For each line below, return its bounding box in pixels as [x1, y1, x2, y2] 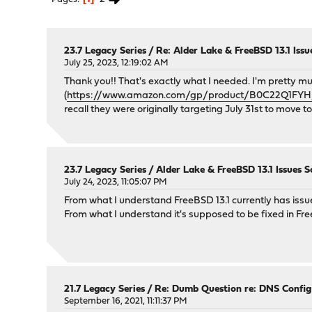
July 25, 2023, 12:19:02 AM [64, 58, 169, 68]
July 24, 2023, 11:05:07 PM [64, 178, 168, 187]
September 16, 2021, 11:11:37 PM [64, 297, 188, 306]
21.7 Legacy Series [64, 284, 146, 295]
